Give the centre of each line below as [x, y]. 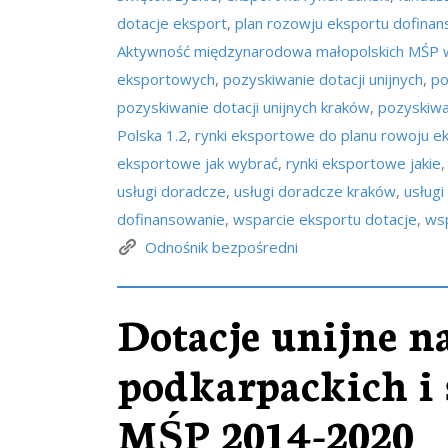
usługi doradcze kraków [315, 191]
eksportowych [166, 79]
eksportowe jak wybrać [197, 163]
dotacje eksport [172, 23]
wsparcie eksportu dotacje [325, 219]
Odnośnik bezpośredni [221, 247]
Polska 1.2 [152, 135]
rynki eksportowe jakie [363, 163]
